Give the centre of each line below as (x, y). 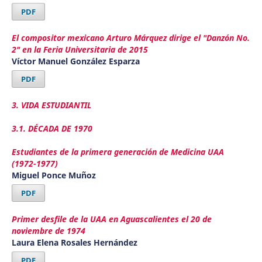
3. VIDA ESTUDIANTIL (51, 105)
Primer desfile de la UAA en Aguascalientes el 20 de (111, 219)
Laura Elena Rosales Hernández (74, 242)
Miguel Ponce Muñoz (54, 175)
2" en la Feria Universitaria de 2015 (80, 49)
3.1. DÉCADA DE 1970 (52, 128)
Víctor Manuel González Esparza (75, 61)
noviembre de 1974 (48, 230)
